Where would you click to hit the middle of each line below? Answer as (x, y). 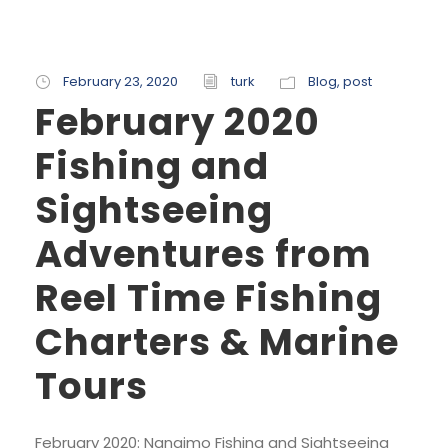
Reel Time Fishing (208, 298)
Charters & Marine (217, 342)
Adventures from (203, 254)
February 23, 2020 (120, 81)
